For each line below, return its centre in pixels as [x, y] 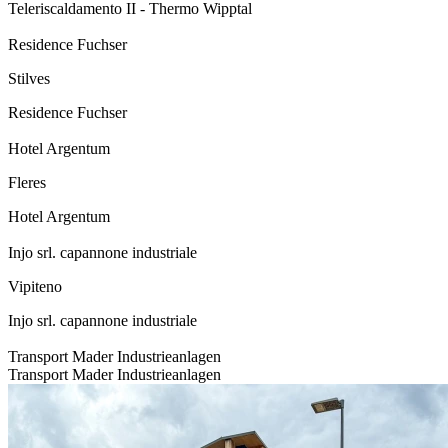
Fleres [27, 183]
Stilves [29, 79]
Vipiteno [35, 287]
